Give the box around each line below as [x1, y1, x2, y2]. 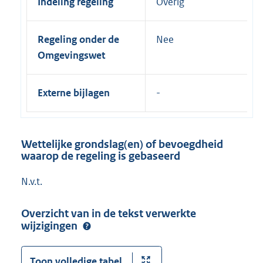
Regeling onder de [38, 32, 119, 46]
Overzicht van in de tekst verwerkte [21, 206, 196, 220]
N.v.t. [21, 175, 42, 188]
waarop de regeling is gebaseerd [21, 149, 180, 163]
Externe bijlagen [38, 86, 110, 99]
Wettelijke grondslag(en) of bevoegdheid [21, 137, 223, 151]
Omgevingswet [38, 48, 105, 62]
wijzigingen [21, 218, 80, 232]
